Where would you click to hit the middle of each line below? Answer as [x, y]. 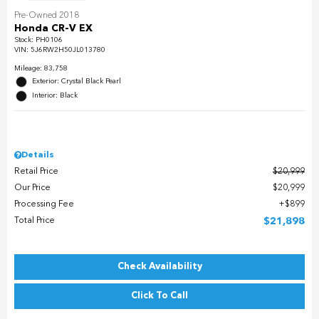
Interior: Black [55, 96]
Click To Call [159, 296]
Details [38, 156]
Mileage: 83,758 [41, 69]
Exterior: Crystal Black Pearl [77, 82]
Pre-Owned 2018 [47, 16]
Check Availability [159, 267]
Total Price [35, 221]
